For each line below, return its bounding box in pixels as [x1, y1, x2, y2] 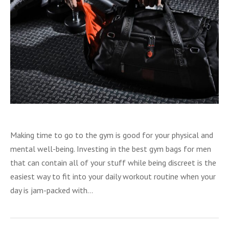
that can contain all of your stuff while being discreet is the [10, 157, 216, 168]
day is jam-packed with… [10, 185, 93, 195]
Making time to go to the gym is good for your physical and [10, 129, 213, 140]
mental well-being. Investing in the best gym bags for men [10, 143, 211, 154]
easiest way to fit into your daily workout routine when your [10, 171, 216, 181]
